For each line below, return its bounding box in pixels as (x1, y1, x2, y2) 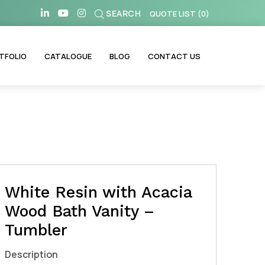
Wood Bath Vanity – (4, 202, 154, 221)
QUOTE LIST (150, 8, 196, 19)
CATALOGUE (44, 51, 92, 62)
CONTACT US (147, 51, 201, 62)
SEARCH (106, 8, 141, 19)
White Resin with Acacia (4, 183, 192, 202)
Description (4, 247, 58, 261)
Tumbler (4, 221, 67, 240)
